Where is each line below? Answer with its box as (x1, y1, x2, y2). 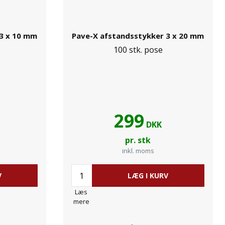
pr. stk (125, 135, 151, 146)
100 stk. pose (113, 44, 163, 55)
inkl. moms (122, 146, 154, 155)
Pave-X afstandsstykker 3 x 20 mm (72, 31, 204, 41)
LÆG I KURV (128, 171, 169, 180)
